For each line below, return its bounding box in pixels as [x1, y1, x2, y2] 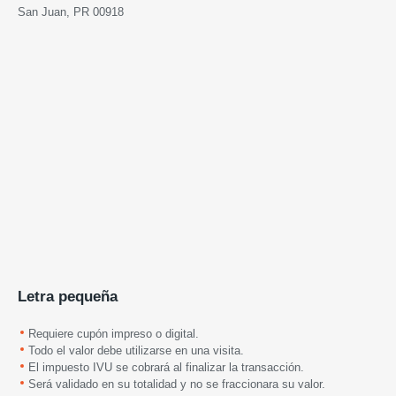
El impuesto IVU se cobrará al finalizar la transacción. [28, 360, 304, 374]
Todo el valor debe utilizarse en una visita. [28, 343, 244, 357]
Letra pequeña [18, 287, 118, 305]
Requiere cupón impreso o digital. [28, 326, 199, 340]
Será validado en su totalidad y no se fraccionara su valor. [28, 377, 325, 391]
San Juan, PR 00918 [18, 4, 124, 19]
